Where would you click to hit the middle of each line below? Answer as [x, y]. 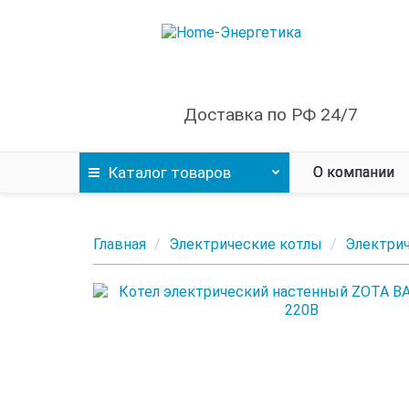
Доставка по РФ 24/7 [271, 115]
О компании [354, 172]
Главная [120, 244]
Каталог [138, 173]
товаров [199, 173]
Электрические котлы [246, 244]
